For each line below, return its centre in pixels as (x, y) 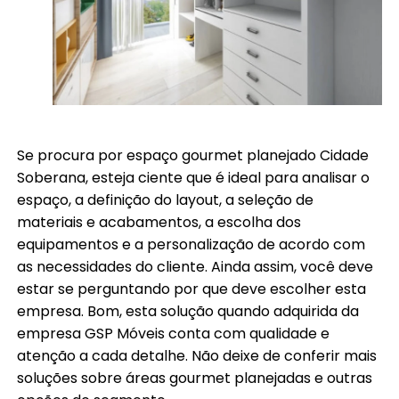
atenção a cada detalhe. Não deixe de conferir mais (197, 356)
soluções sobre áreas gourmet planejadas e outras (195, 379)
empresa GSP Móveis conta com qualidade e (174, 334)
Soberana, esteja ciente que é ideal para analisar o (194, 178)
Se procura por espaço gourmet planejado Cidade (193, 156)
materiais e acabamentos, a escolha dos (159, 223)
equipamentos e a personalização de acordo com (191, 245)
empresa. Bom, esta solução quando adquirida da (188, 312)
